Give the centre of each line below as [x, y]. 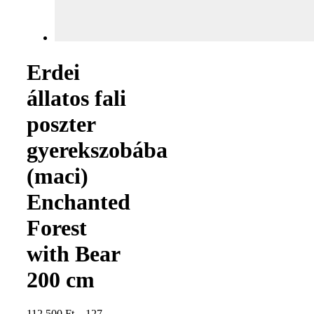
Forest [57, 227]
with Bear [73, 253]
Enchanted [78, 202]
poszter [61, 124]
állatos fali [76, 98]
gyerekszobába [97, 150]
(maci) [57, 176]
